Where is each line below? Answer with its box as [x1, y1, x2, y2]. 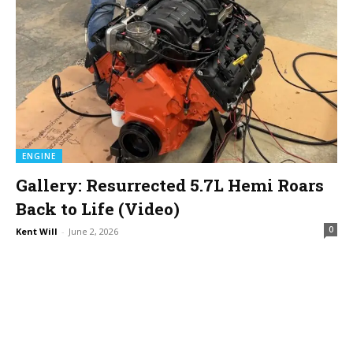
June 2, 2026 [69, 225, 118, 237]
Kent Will [16, 225, 58, 237]
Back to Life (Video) [16, 198, 180, 220]
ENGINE [22, 150, 56, 162]
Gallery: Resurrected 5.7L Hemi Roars [16, 174, 324, 196]
